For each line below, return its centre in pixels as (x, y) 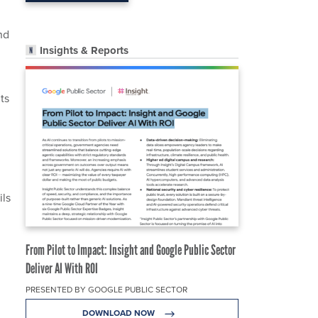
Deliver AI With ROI (62, 269)
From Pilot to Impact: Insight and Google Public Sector (131, 250)
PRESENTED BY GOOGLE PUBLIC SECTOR (106, 290)
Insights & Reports (84, 51)
